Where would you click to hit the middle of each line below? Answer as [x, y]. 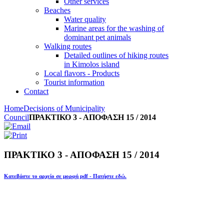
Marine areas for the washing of [114, 28]
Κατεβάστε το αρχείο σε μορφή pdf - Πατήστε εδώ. [65, 176]
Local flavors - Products [82, 73]
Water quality [85, 19]
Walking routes [68, 46]
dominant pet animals [97, 37]
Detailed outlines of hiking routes [116, 55]
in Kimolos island [92, 64]
